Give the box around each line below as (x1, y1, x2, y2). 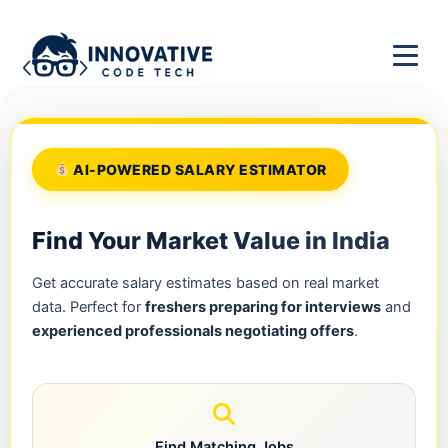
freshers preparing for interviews (145, 297, 381, 316)
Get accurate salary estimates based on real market (32, 273, 379, 292)
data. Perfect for (32, 297, 145, 316)
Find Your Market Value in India (32, 225, 390, 255)
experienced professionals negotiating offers (32, 321, 354, 340)
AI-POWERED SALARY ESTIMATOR (69, 160, 327, 178)
